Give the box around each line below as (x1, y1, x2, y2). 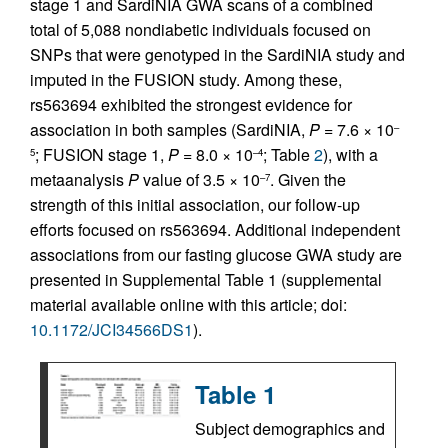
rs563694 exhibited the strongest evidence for (30, 93, 352, 116)
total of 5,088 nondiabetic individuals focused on (30, 18, 371, 41)
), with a (323, 143, 378, 166)
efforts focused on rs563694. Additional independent (30, 218, 400, 241)
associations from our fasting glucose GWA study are (30, 243, 402, 266)
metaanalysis (30, 168, 128, 191)
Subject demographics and (195, 417, 385, 440)
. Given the (270, 168, 346, 191)
